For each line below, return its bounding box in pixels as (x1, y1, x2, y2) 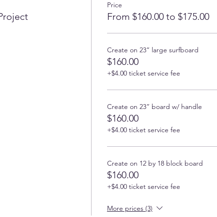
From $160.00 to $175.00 (107, 10, 209, 22)
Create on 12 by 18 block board (107, 158, 203, 168)
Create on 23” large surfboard (107, 45, 199, 54)
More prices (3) (107, 203, 153, 213)
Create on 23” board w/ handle (107, 102, 202, 111)
